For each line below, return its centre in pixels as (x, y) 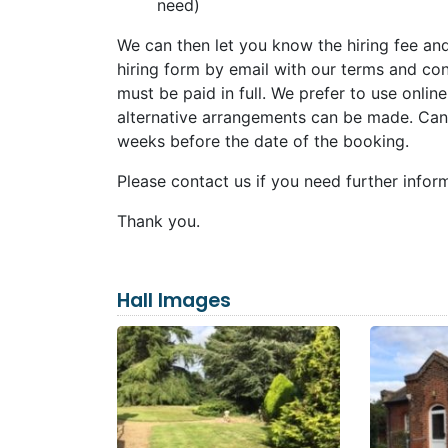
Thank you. (158, 221)
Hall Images (174, 300)
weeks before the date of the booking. (263, 141)
